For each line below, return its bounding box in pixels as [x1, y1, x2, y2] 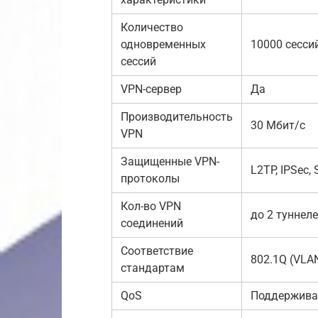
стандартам [121, 261, 185, 275]
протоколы [121, 171, 180, 185]
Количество [121, 20, 183, 34]
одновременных [121, 37, 206, 51]
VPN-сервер [121, 82, 182, 96]
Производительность [121, 109, 233, 124]
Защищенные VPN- [121, 154, 219, 168]
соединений [121, 216, 183, 230]
